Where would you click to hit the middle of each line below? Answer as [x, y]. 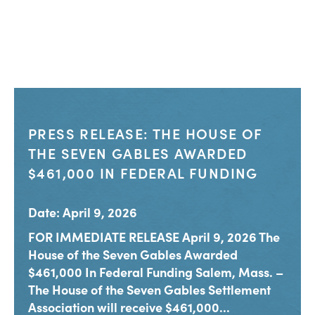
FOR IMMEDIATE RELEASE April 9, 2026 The [154, 237]
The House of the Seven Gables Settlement [149, 290]
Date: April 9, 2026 [83, 212]
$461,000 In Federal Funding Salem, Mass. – [156, 272]
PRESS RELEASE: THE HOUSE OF [145, 133]
